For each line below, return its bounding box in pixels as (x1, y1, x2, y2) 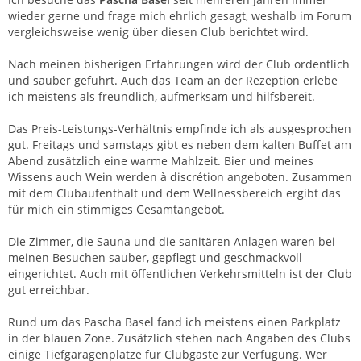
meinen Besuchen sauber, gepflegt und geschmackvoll (8, 249, 302, 265)
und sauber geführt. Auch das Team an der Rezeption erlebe (8, 72, 338, 88)
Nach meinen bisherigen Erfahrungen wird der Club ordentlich (8, 56, 350, 72)
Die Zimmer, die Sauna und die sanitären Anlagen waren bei (8, 233, 335, 249)
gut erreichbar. (8, 281, 89, 297)
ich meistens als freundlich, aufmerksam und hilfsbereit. (8, 88, 315, 104)
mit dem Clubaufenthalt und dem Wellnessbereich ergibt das (8, 185, 341, 201)
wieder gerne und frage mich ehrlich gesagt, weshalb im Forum (8, 7, 351, 23)
